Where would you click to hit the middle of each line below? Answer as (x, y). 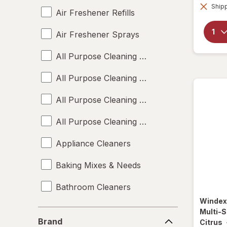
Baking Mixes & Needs (98, 165)
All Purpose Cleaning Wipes (109, 121)
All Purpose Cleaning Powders (115, 78)
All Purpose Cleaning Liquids (110, 56)
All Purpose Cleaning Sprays (111, 100)
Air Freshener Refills (95, 12)
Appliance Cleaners (93, 143)
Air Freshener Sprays (98, 34)
